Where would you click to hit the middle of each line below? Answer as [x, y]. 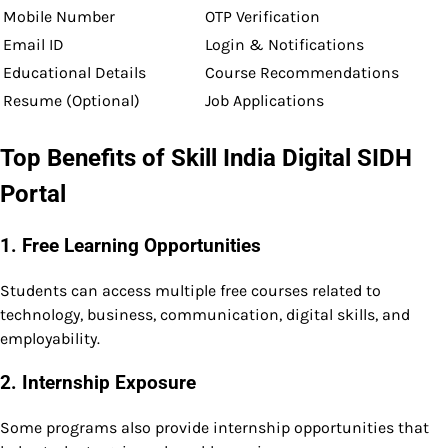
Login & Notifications [284, 45]
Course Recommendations [302, 73]
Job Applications [264, 101]
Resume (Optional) [71, 101]
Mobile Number [59, 17]
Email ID [33, 45]
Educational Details [74, 73]
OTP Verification [262, 17]
